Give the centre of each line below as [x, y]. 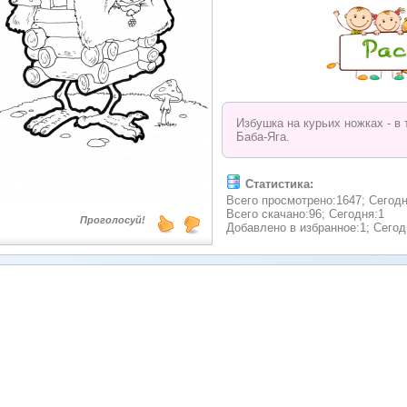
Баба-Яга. [263, 136]
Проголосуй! [113, 220]
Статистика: [279, 184]
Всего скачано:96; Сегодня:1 [305, 213]
